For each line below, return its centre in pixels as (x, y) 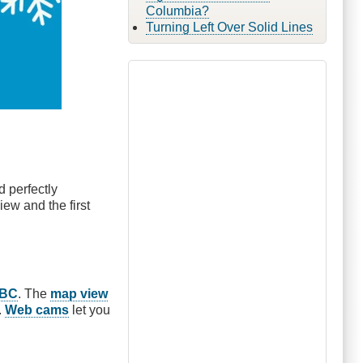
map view (79, 293)
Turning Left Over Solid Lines (229, 27)
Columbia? (177, 11)
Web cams (37, 310)
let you (90, 310)
